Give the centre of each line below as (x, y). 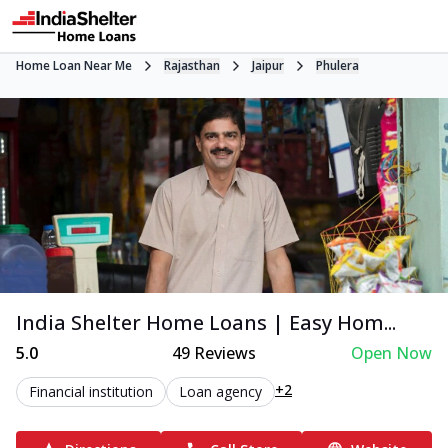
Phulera (337, 65)
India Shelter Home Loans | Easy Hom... (206, 322)
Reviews (223, 352)
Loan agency (220, 391)
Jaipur (268, 65)
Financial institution (91, 391)
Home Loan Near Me (74, 65)
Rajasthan (192, 65)
